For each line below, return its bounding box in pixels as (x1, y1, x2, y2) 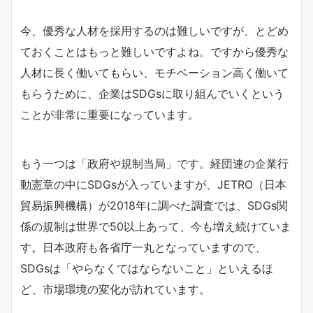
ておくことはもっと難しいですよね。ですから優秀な (20, 45, 289, 59)
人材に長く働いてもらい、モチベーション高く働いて (20, 66, 289, 80)
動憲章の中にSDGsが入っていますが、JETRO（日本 (20, 177, 286, 191)
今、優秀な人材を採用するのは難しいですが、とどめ (20, 24, 289, 38)
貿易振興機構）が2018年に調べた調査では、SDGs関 (20, 198, 288, 212)
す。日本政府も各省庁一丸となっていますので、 (20, 240, 266, 254)
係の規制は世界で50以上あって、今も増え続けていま (20, 219, 291, 233)
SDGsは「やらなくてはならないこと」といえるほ (20, 261, 273, 275)
